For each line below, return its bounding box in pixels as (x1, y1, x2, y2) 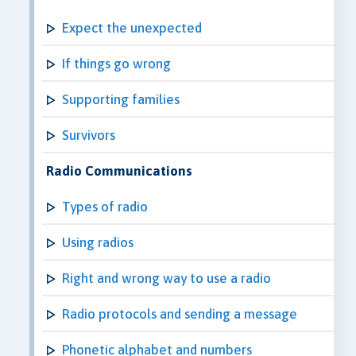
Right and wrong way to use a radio (62, 269, 271, 286)
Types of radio (62, 198, 148, 215)
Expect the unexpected (62, 19, 202, 36)
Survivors (62, 126, 115, 143)
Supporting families (62, 91, 180, 107)
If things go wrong (62, 55, 171, 72)
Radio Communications (46, 162, 192, 179)
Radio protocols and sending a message (62, 305, 297, 322)
